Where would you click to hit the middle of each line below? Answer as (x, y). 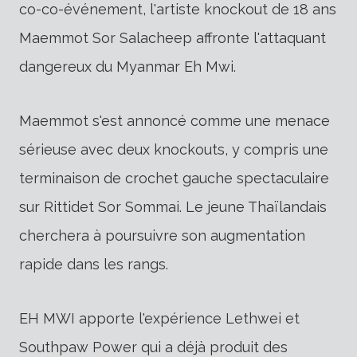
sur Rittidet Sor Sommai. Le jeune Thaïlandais (173, 207)
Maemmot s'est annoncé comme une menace (175, 121)
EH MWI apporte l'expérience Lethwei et (159, 319)
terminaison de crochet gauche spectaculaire (174, 178)
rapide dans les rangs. (94, 265)
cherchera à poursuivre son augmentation (162, 236)
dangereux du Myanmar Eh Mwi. (127, 67)
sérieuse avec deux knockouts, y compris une (174, 150)
